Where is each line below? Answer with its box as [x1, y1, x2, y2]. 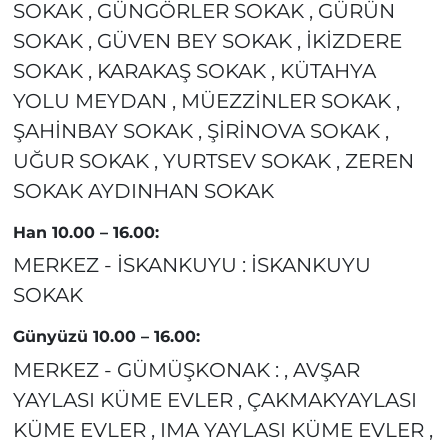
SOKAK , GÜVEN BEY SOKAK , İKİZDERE [12, 28, 402, 53]
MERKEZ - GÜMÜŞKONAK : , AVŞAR [12, 357, 360, 382]
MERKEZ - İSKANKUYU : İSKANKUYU [12, 253, 371, 278]
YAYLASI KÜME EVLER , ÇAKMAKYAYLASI [12, 387, 417, 412]
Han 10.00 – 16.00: [12, 222, 159, 242]
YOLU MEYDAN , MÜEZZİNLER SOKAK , [12, 88, 400, 113]
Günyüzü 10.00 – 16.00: [12, 327, 200, 347]
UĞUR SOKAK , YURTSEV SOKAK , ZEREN [12, 148, 414, 173]
